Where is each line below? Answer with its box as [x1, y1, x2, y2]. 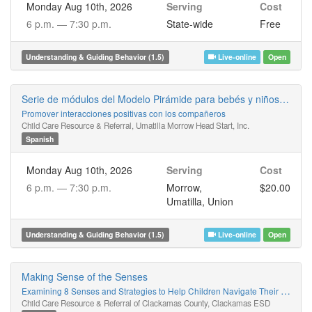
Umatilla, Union [166, 194, 233, 208]
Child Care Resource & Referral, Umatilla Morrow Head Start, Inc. [22, 120, 249, 131]
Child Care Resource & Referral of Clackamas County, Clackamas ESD [22, 297, 270, 309]
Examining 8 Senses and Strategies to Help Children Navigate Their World [22, 285, 281, 297]
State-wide [166, 17, 213, 31]
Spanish [26, 134, 54, 144]
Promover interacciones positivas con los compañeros [22, 107, 226, 119]
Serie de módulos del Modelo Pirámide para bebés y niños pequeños [279, 92, 289, 106]
